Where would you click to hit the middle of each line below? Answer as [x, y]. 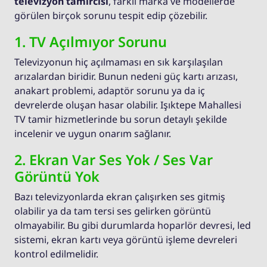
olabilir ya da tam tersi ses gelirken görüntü [113, 211]
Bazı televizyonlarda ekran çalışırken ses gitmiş [120, 197]
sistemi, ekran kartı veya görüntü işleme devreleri [126, 240]
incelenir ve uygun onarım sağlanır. [93, 134]
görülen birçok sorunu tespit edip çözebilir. [111, 16]
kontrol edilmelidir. [56, 254]
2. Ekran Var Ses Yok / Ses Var [114, 160]
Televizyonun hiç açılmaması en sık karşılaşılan [119, 62]
